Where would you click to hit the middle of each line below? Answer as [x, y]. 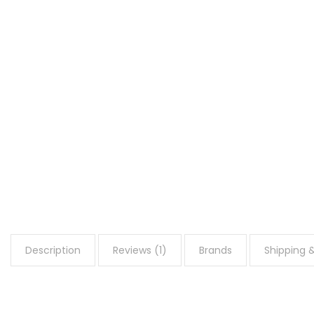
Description [53, 250]
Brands [216, 250]
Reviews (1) [140, 250]
